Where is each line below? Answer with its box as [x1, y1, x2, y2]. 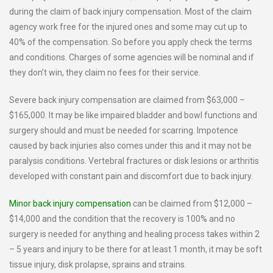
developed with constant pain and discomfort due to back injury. [9, 171, 253, 181]
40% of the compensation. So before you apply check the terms [9, 37, 252, 47]
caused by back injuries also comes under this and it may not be [9, 141, 252, 151]
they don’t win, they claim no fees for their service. [9, 68, 200, 77]
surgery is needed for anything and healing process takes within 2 [9, 229, 260, 239]
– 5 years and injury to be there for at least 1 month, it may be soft [9, 244, 262, 254]
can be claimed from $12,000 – [131, 199, 252, 208]
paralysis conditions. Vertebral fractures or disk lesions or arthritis [9, 156, 259, 166]
